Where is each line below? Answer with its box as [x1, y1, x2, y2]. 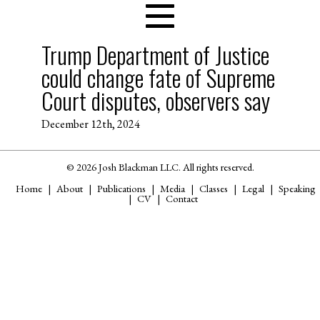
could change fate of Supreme [41, 61, 275, 95]
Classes [199, 181, 228, 195]
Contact [165, 191, 198, 205]
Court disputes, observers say [41, 84, 270, 118]
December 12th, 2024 [41, 116, 140, 131]
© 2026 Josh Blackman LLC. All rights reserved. [66, 159, 254, 174]
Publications [97, 181, 146, 195]
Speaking [279, 181, 316, 195]
